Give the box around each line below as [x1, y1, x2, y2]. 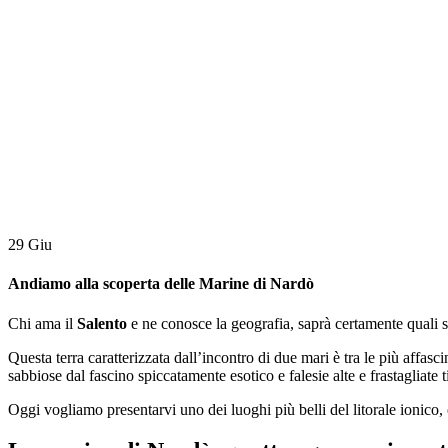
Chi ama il [8, 314, 77, 332]
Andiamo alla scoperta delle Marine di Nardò [8, 275, 314, 293]
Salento [77, 314, 127, 332]
